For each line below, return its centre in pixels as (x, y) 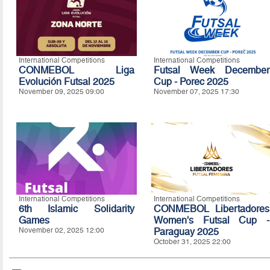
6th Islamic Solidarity (76, 209)
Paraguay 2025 (186, 231)
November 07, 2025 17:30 (196, 91)
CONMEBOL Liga (76, 70)
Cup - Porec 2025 (191, 81)
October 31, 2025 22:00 (192, 241)
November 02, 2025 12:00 (61, 230)
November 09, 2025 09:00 (61, 91)
